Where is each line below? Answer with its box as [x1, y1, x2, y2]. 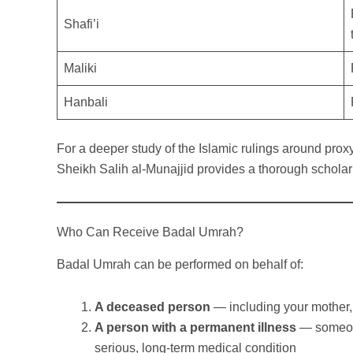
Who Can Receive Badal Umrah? [57, 225, 243, 240]
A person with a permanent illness [95, 321, 296, 335]
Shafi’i [64, 17, 99, 32]
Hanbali [64, 95, 108, 110]
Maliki [64, 61, 97, 76]
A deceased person [95, 300, 210, 314]
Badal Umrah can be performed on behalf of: [57, 258, 303, 272]
